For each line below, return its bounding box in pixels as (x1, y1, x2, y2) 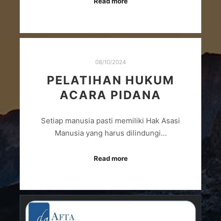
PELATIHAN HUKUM (46, 73, 175, 87)
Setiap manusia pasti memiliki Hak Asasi (41, 116, 180, 126)
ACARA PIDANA (60, 87, 161, 102)
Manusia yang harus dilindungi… (54, 128, 167, 138)
